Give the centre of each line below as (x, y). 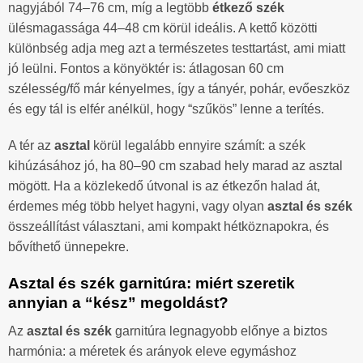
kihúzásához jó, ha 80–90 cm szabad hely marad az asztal (175, 166)
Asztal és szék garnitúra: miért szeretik (152, 284)
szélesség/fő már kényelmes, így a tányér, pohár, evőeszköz (179, 88)
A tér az (31, 146)
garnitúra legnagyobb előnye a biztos (220, 331)
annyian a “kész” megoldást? (118, 303)
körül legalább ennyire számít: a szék (198, 146)
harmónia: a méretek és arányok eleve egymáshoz (152, 351)
